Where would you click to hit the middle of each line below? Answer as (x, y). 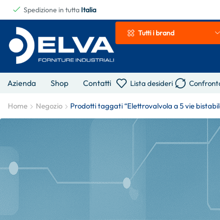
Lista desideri (151, 83)
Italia (89, 10)
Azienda (22, 83)
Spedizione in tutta (52, 10)
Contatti (97, 83)
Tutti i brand (156, 33)
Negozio (49, 106)
